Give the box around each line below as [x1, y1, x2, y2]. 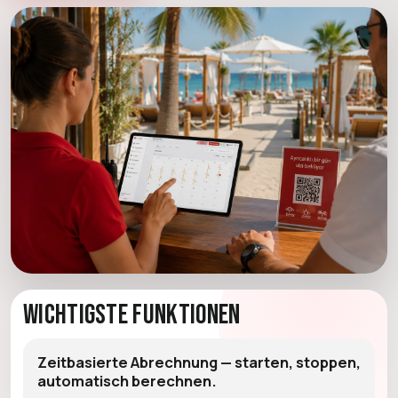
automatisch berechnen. [37, 370, 217, 391]
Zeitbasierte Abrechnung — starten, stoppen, [37, 351, 361, 372]
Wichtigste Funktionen [23, 298, 241, 331]
